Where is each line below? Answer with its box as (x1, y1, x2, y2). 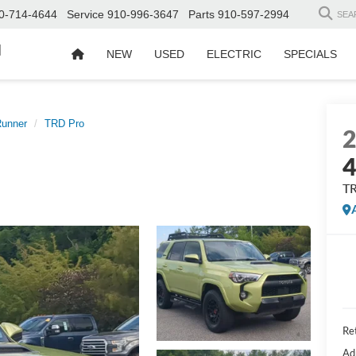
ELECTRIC (207, 48, 261, 61)
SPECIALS (284, 48, 337, 61)
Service (67, 8, 104, 21)
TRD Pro (44, 118, 84, 130)
